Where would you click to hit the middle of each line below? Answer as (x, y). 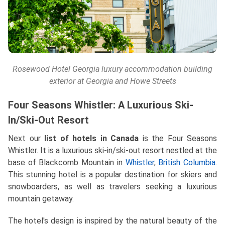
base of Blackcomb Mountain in (67, 163)
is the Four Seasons (178, 139)
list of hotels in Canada (91, 139)
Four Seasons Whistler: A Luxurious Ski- (101, 105)
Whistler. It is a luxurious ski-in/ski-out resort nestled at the (113, 151)
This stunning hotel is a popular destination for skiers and (113, 175)
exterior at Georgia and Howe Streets (113, 81)
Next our (26, 139)
